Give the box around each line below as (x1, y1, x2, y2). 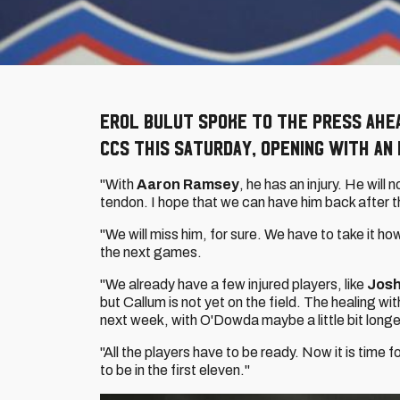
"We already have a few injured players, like (100, 277, 367, 292)
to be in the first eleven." (100, 362, 250, 378)
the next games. (100, 245, 202, 260)
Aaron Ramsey (137, 177, 239, 192)
